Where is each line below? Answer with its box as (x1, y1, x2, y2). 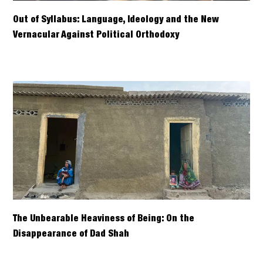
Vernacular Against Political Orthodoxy (13, 31, 180, 40)
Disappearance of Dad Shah (13, 230, 130, 238)
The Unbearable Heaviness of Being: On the (13, 214, 195, 223)
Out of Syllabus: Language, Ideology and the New (13, 16, 220, 25)
